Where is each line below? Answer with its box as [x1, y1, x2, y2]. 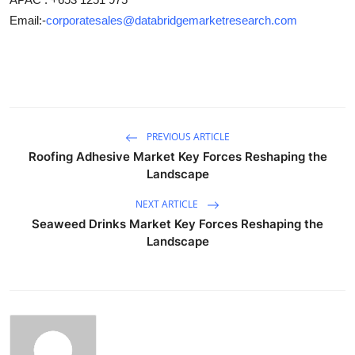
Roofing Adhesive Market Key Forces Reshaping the [28, 149, 327, 164]
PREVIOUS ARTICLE [144, 130, 230, 144]
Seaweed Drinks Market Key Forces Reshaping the [32, 216, 323, 231]
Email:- [10, 13, 46, 27]
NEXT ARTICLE [136, 197, 200, 212]
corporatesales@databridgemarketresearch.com [46, 13, 297, 27]
